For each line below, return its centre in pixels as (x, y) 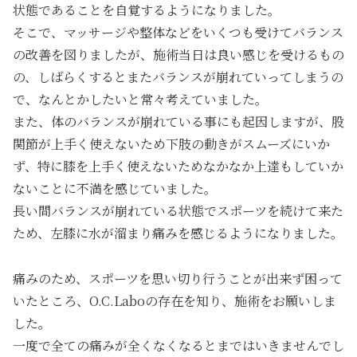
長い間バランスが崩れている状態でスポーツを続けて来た (178, 211)
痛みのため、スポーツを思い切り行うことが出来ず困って (178, 278)
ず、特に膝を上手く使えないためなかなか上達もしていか (178, 167)
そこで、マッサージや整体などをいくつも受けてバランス (178, 33)
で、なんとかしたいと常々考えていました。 (140, 100)
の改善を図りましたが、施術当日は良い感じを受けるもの (178, 55)
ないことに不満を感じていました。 (115, 189)
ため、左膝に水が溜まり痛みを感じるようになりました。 (178, 233)
